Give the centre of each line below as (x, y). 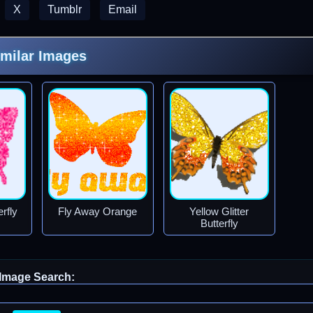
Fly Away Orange (97, 211)
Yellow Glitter (219, 211)
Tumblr (64, 9)
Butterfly (219, 223)
